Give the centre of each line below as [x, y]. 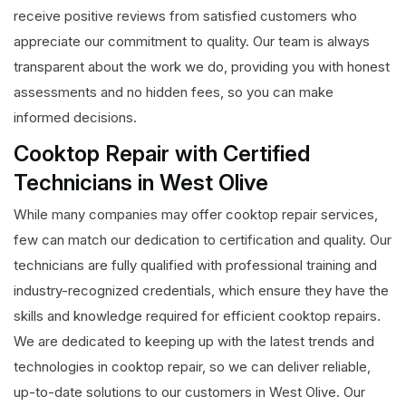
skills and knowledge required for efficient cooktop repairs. [197, 316]
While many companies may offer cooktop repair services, [196, 215]
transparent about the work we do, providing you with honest [202, 67]
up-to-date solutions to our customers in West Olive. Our [189, 392]
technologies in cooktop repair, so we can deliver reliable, [192, 367]
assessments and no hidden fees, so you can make [174, 92]
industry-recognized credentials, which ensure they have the [201, 291]
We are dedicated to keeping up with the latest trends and [194, 342]
